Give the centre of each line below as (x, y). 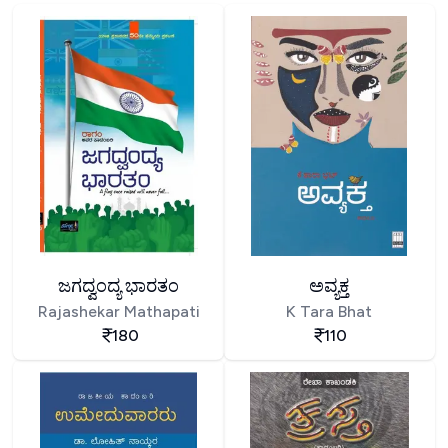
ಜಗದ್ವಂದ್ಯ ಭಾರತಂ (119, 285)
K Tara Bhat (329, 311)
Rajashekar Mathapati (118, 311)
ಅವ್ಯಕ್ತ (329, 285)
